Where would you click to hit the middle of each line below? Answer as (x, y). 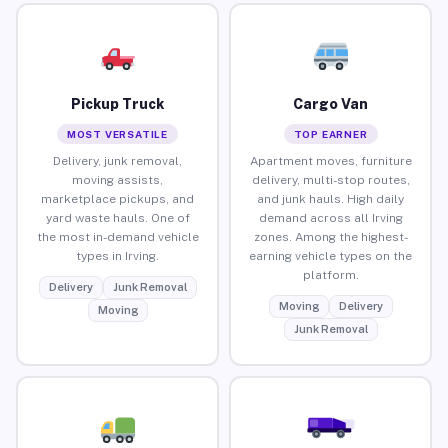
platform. (330, 274)
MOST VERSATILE (117, 133)
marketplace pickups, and (117, 198)
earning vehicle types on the (330, 255)
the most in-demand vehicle (117, 236)
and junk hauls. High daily (330, 198)
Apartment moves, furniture (330, 160)
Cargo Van (330, 103)
